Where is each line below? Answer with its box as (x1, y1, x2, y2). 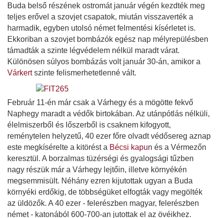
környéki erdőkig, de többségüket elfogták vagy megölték (7, 187, 202, 196)
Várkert (7, 68, 32, 77)
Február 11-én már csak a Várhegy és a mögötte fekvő (7, 98, 193, 107)
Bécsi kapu (109, 143, 148, 151)
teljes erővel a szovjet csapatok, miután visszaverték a (7, 12, 193, 21)
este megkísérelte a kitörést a (7, 143, 109, 151)
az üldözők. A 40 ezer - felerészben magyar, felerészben (7, 199, 199, 207)
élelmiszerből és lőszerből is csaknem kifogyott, (7, 120, 171, 129)
